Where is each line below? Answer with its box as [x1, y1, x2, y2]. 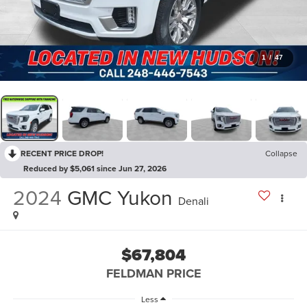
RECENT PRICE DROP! [21, 147, 103, 159]
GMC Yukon [66, 182, 173, 212]
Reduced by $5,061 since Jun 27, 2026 [23, 162, 167, 174]
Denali [177, 193, 209, 208]
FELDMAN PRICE [106, 265, 201, 283]
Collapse [265, 147, 297, 159]
